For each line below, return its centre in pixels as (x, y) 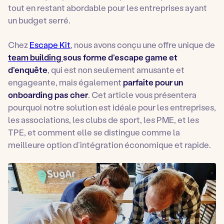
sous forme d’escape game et (120, 57)
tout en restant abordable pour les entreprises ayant (107, 8)
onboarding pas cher (48, 95)
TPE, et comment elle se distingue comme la (94, 132)
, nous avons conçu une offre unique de (143, 45)
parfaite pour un (153, 82)
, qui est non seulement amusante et (116, 70)
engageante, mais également (65, 82)
